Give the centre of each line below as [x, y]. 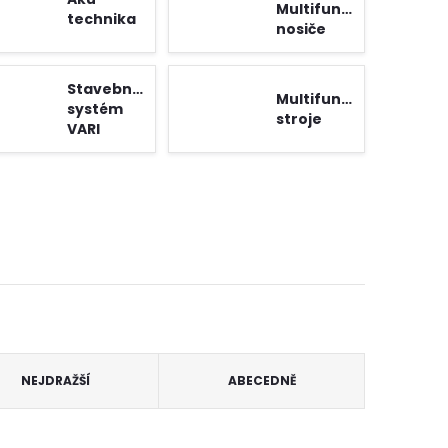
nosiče [301, 29]
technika [101, 19]
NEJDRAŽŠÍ [56, 381]
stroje [299, 119]
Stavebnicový [120, 89]
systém [95, 109]
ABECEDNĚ [261, 381]
